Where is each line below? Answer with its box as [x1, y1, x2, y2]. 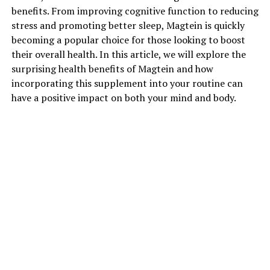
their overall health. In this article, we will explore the [11, 47, 246, 61]
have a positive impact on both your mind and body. [11, 90, 236, 104]
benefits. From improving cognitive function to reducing [11, 4, 259, 17]
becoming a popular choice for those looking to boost [11, 33, 245, 46]
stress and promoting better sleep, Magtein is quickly [11, 18, 245, 32]
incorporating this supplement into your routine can [11, 76, 243, 90]
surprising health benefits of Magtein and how [11, 61, 213, 75]
